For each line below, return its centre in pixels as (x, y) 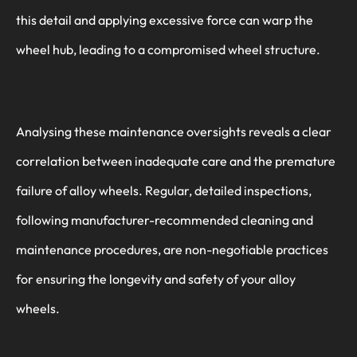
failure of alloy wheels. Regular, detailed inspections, (164, 191)
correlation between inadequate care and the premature (176, 161)
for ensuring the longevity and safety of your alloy (156, 279)
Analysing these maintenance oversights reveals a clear (174, 132)
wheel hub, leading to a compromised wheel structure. (168, 50)
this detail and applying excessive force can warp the (165, 20)
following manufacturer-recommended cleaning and (165, 220)
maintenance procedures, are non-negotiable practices (172, 250)
